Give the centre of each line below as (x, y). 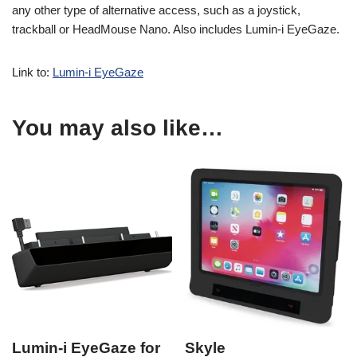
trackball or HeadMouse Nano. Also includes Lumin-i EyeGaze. (176, 29)
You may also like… (118, 128)
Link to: (32, 73)
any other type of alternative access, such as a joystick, (156, 10)
